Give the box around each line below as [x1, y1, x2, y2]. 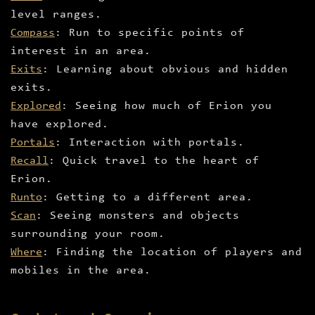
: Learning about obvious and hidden [42, 64, 288, 76]
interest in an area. [11, 46, 151, 58]
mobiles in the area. [11, 265, 151, 277]
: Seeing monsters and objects [36, 210, 240, 222]
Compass [11, 27, 55, 39]
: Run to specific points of [55, 27, 245, 39]
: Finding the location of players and [42, 247, 302, 259]
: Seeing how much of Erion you [61, 101, 272, 112]
